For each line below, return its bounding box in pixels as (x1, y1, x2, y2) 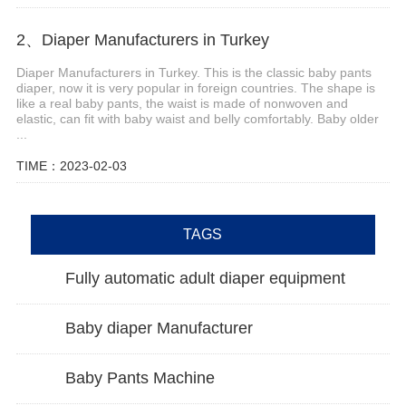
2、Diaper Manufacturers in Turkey (15, 30, 269, 49)
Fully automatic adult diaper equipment (64, 269, 345, 288)
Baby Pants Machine (64, 368, 215, 387)
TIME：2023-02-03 (15, 158, 127, 173)
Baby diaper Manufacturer (64, 319, 253, 338)
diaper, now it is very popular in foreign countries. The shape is (15, 80, 375, 95)
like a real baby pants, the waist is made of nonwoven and (15, 95, 348, 111)
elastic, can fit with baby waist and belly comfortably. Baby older (15, 111, 379, 126)
